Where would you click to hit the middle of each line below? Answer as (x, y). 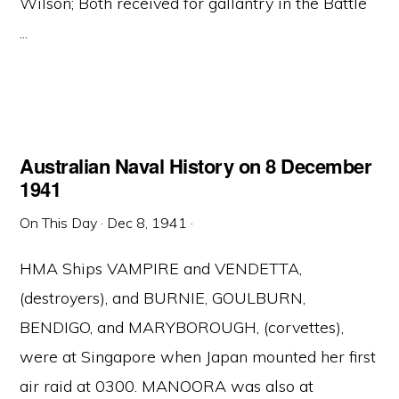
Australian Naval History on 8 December (196, 166)
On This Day (59, 223)
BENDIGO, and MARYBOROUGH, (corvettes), (182, 327)
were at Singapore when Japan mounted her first (198, 357)
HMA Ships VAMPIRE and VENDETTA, (161, 269)
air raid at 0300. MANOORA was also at (167, 386)
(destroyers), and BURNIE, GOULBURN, (163, 298)
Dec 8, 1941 (147, 223)
